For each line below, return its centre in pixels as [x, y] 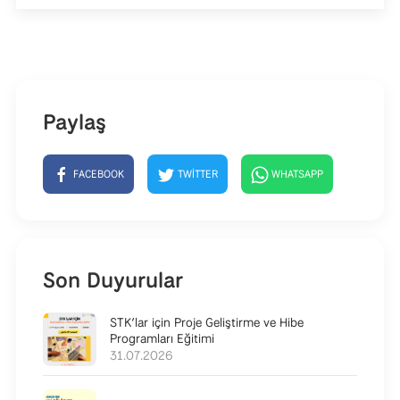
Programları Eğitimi [162, 338]
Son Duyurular [113, 279]
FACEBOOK [97, 174]
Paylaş [75, 121]
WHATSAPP [296, 174]
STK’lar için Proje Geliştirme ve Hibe [207, 322]
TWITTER [196, 174]
